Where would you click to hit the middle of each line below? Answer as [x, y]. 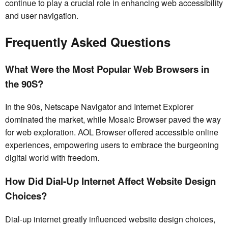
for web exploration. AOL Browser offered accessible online [112, 132]
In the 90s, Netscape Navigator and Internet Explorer [99, 107]
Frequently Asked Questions [88, 41]
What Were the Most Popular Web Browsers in [107, 69]
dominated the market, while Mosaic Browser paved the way [113, 120]
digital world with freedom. [52, 158]
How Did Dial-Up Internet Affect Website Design [110, 181]
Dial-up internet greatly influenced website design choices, [110, 219]
